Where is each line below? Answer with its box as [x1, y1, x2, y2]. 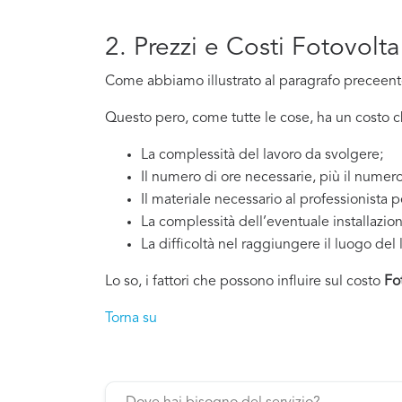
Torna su [105, 311, 157, 327]
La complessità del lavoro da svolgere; [141, 148, 383, 163]
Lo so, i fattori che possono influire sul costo [105, 275, 384, 290]
